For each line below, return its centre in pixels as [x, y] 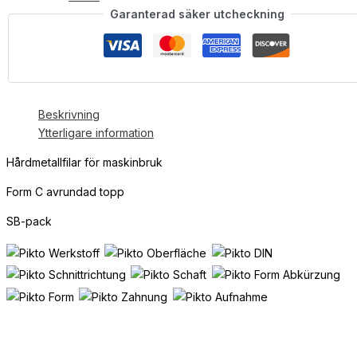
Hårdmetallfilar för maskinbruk [84, 163]
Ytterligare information [96, 133]
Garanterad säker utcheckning [197, 14]
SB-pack [29, 222]
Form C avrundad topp [65, 192]
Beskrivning [69, 115]
